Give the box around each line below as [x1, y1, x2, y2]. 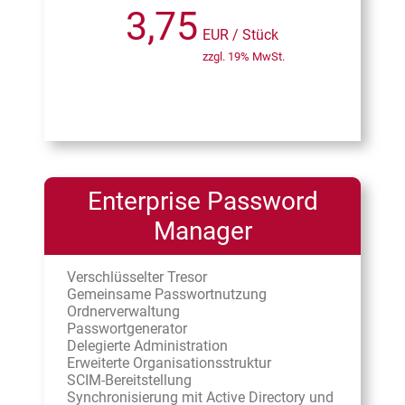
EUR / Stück [202, 26, 278, 44]
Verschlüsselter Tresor [67, 268, 207, 287]
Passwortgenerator [67, 320, 187, 338]
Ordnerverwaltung [67, 303, 180, 321]
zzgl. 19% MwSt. [202, 50, 285, 64]
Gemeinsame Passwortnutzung [67, 286, 267, 304]
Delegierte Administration [67, 337, 228, 355]
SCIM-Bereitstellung [67, 372, 192, 390]
